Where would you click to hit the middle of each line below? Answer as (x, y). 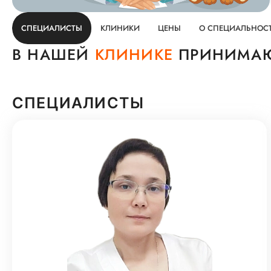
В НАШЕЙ (54, 54)
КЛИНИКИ (120, 28)
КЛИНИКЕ (134, 54)
